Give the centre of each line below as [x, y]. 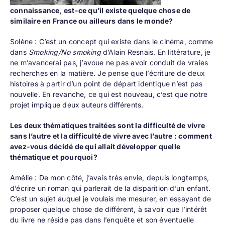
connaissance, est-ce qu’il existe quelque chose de [100, 11]
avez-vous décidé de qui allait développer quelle [95, 147]
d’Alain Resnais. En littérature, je [156, 52]
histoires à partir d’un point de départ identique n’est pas [106, 84]
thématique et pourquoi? [53, 157]
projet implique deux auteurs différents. [77, 105]
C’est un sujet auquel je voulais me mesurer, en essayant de [110, 199]
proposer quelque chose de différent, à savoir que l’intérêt [108, 209]
